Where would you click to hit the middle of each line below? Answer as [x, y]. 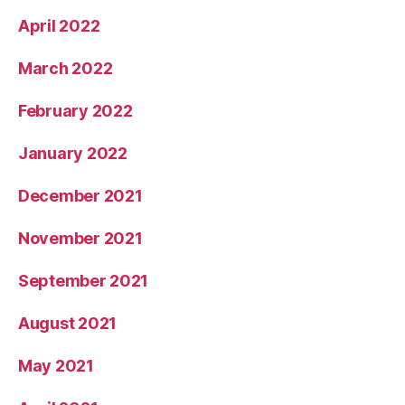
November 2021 [80, 238]
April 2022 [59, 25]
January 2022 [73, 153]
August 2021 [68, 323]
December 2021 [80, 195]
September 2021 [84, 280]
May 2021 [56, 365]
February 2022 [75, 110]
